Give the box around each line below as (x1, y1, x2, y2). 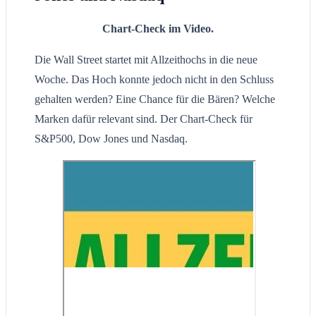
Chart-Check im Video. (102, 23, 214, 35)
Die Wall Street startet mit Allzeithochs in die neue (35, 54, 257, 66)
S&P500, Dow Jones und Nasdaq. (35, 133, 188, 145)
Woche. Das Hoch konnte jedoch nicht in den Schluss (35, 73, 274, 86)
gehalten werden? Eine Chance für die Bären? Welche (35, 93, 275, 106)
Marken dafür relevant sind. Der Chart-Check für (35, 113, 253, 126)
